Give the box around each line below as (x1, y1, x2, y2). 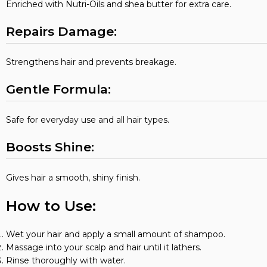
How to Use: (6, 197, 96, 215)
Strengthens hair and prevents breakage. (6, 57, 176, 67)
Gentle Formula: (6, 82, 111, 97)
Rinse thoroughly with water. (6, 255, 126, 266)
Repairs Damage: (6, 24, 117, 39)
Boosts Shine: (6, 139, 94, 154)
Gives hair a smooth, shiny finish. (6, 172, 140, 183)
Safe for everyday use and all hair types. (6, 114, 169, 125)
